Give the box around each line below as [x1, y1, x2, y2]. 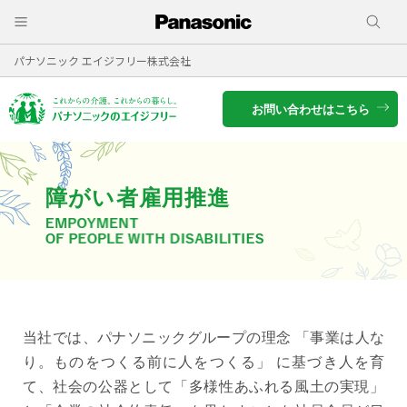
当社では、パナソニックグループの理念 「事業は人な [23, 330, 384, 346]
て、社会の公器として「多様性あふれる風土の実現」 [23, 379, 384, 395]
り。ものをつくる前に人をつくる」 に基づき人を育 [23, 354, 384, 371]
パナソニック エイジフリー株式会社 [14, 52, 191, 68]
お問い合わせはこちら [251, 102, 370, 116]
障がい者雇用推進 [45, 185, 231, 211]
